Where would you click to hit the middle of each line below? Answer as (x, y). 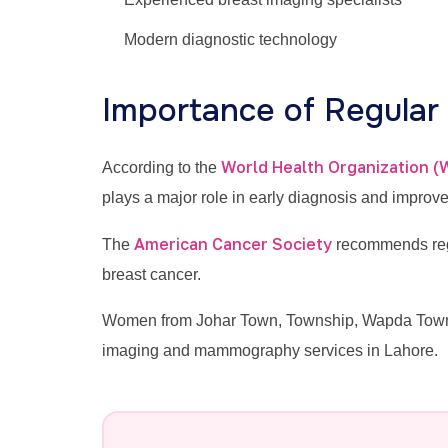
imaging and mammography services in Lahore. (270, 350)
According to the (161, 167)
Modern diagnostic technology (230, 39)
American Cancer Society (235, 244)
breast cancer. (151, 274)
